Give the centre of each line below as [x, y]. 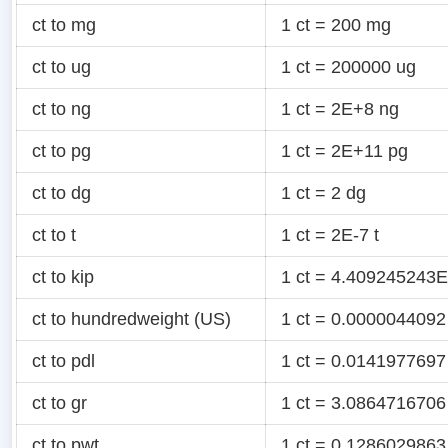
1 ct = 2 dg [323, 193]
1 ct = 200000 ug [348, 67]
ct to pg [61, 151]
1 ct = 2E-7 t [330, 235]
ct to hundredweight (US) [131, 319]
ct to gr [59, 403]
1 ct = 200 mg [336, 25]
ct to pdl [63, 361]
